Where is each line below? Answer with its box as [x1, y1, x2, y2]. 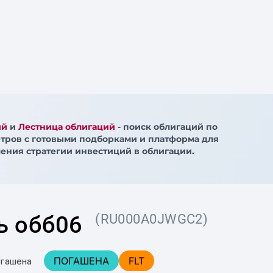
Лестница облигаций [18, 121, 115, 132]
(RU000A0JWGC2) [95, 211, 208, 227]
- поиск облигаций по [115, 121, 218, 132]
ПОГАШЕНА [53, 255, 109, 267]
